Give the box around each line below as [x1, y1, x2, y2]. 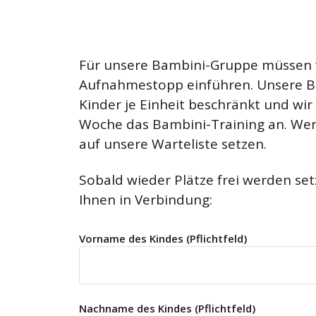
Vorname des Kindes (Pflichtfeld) [79, 231, 247, 246]
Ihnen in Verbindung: [79, 190, 212, 209]
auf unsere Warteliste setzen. [79, 135, 267, 153]
